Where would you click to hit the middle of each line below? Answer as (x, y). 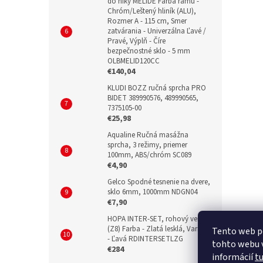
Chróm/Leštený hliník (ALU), (152, 11)
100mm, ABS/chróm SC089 (149, 155)
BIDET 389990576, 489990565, (153, 98)
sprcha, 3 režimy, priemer (147, 145)
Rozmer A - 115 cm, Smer (147, 21)
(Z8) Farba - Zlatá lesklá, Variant (159, 229)
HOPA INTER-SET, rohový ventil (157, 219)
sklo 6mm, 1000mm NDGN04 (152, 192)
